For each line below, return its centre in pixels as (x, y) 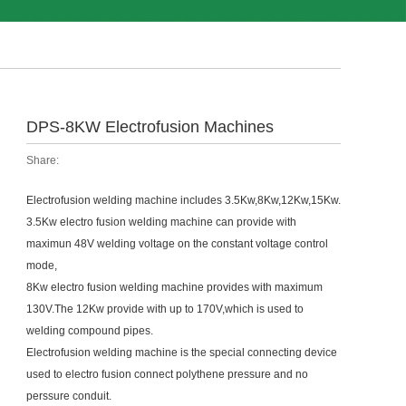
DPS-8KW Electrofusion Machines (150, 127)
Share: (43, 160)
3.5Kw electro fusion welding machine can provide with (161, 222)
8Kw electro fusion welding (94, 287)
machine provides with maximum (242, 287)
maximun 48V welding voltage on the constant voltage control (177, 244)
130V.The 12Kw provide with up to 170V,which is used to (165, 309)
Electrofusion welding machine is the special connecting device (182, 353)
